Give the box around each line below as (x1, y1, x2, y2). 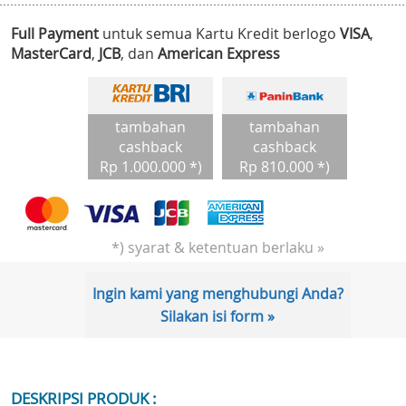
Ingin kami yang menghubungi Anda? (92, 284, 343, 304)
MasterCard (11, 43, 92, 64)
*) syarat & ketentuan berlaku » (111, 237, 324, 258)
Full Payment (11, 24, 99, 44)
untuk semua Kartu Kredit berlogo (99, 24, 340, 44)
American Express (158, 43, 280, 64)
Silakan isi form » (160, 306, 275, 327)
